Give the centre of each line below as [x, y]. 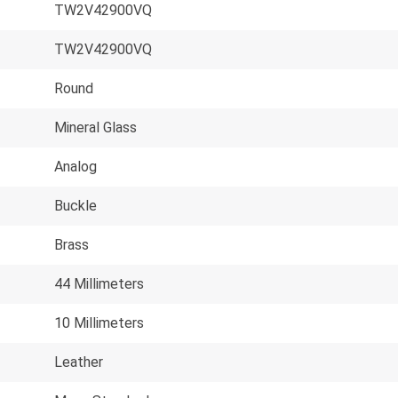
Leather [79, 362]
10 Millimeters [99, 322]
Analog [76, 166]
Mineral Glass [96, 127]
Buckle [76, 205]
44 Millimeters [99, 283]
